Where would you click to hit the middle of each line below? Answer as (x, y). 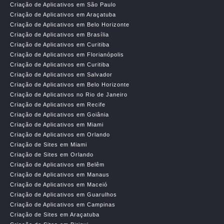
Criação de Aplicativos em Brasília (59, 34)
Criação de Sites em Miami (48, 144)
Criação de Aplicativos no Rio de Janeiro (69, 94)
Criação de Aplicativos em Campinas (63, 204)
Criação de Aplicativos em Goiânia (59, 114)
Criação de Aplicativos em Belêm (57, 164)
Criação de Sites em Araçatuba (55, 214)
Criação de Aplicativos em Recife (58, 104)
